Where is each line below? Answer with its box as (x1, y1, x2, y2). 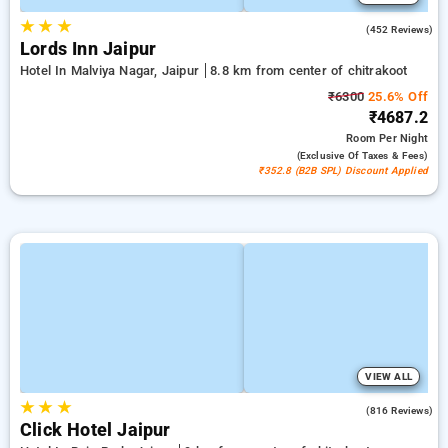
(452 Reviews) (366, 24, 433, 35)
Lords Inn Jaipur (20, 39, 157, 59)
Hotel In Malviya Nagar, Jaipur (20, 63, 204, 78)
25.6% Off (364, 89, 428, 104)
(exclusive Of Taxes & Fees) (296, 150, 428, 161)
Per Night (379, 132, 428, 145)
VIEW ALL (365, 371, 412, 382)
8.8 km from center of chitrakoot (210, 63, 408, 78)
